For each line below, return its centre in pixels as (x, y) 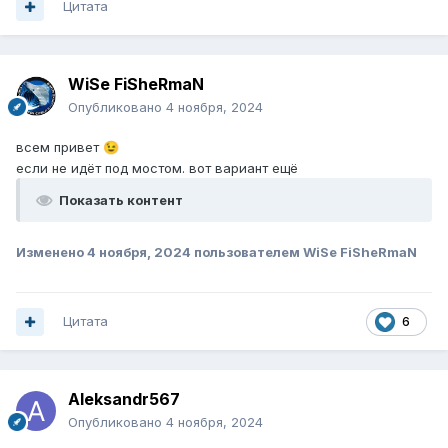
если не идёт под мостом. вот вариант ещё (159, 168)
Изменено (51, 252)
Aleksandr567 (124, 399)
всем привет (59, 147)
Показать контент (121, 200)
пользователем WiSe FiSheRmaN (304, 252)
